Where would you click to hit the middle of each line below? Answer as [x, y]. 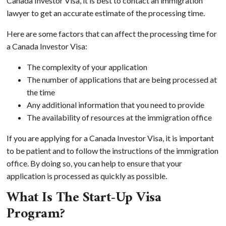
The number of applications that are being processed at [122, 79]
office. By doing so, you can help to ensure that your [94, 163]
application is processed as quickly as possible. [87, 176]
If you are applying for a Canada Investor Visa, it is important [110, 138]
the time [41, 92]
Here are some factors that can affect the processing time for [111, 33]
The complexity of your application [87, 67]
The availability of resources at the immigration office [119, 117]
